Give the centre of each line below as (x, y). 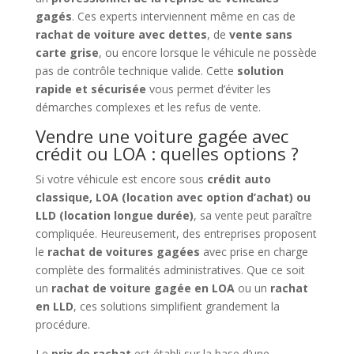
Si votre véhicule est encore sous (121, 179)
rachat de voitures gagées (123, 251)
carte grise (67, 52)
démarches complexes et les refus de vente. (148, 107)
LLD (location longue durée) (114, 215)
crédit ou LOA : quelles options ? (167, 153)
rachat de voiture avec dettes (121, 34)
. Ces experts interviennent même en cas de (183, 16)
